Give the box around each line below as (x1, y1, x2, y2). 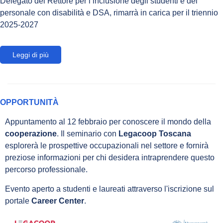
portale (5, 197, 31, 205)
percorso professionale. (5, 165, 88, 174)
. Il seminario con (57, 129, 118, 138)
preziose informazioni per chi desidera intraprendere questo (5, 153, 215, 162)
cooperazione (5, 129, 57, 138)
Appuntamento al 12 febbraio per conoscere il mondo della (5, 117, 211, 126)
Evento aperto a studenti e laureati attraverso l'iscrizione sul (5, 185, 214, 193)
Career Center (31, 197, 84, 205)
